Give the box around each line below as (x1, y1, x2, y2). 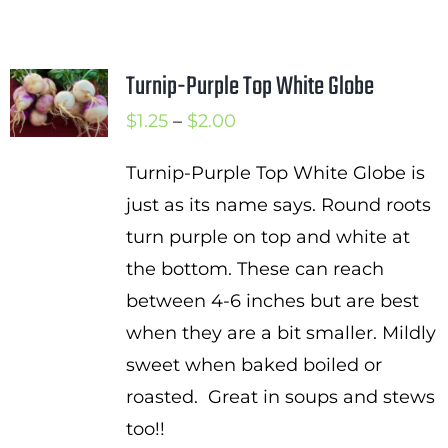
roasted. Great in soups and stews (125, 386, 435, 408)
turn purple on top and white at (125, 226, 410, 248)
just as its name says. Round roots (125, 194, 431, 216)
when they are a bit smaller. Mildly (125, 322, 436, 344)
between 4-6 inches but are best (125, 290, 419, 312)
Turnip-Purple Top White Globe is (125, 162, 425, 184)
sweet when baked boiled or (125, 354, 382, 376)
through (234, 205, 308, 227)
